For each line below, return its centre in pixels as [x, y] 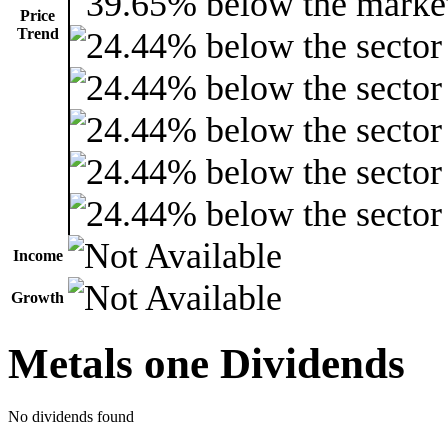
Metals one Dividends [206, 363]
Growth [38, 297]
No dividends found [71, 416]
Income [38, 255]
